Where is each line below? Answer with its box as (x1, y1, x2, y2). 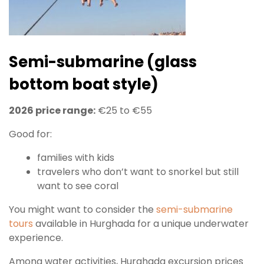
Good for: (9, 127, 52, 141)
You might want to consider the (9, 203, 156, 217)
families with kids (37, 151, 114, 165)
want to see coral (37, 179, 118, 193)
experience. (9, 231, 63, 245)
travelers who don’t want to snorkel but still (37, 165, 239, 179)
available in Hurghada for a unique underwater (33, 217, 249, 231)
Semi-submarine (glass (9, 51, 197, 73)
